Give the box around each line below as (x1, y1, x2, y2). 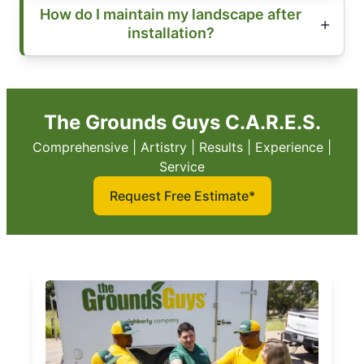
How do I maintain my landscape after (40, 6, 301, 24)
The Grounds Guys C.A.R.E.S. (43, 110, 321, 135)
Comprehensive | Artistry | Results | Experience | (32, 139, 331, 156)
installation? (127, 24, 214, 42)
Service (159, 158, 205, 175)
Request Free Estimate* (109, 188, 255, 205)
